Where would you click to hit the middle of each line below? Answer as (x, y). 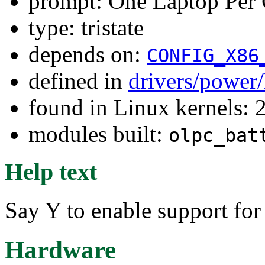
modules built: (98, 134)
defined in (78, 80)
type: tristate (86, 27)
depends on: (88, 54)
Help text (51, 172)
